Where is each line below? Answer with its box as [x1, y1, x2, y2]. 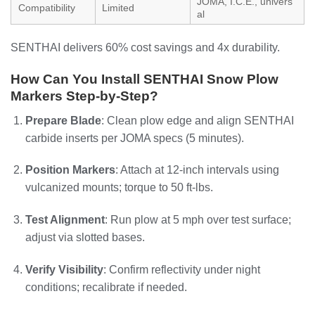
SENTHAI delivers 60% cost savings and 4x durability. [11, 41, 280, 54]
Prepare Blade [25, 114, 101, 127]
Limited [102, 2, 134, 14]
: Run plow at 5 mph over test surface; [104, 214, 291, 226]
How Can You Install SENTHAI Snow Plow [11, 71, 278, 86]
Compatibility [18, 2, 75, 14]
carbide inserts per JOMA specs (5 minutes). [25, 131, 244, 144]
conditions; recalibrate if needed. [25, 281, 187, 293]
